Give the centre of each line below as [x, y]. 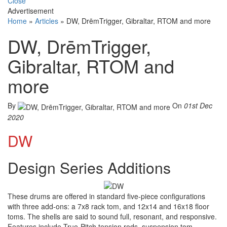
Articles [47, 21]
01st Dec [198, 106]
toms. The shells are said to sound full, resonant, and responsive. [112, 216]
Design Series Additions [89, 167]
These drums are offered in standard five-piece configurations [106, 196]
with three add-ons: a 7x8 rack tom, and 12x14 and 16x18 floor [108, 206]
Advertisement [31, 11]
